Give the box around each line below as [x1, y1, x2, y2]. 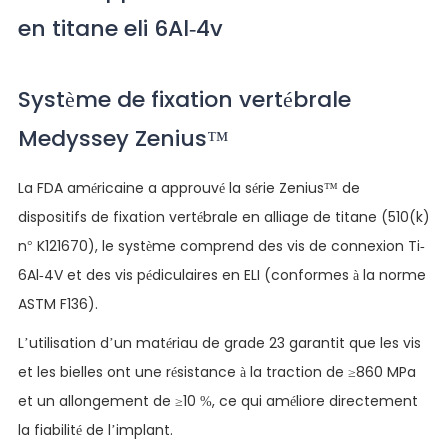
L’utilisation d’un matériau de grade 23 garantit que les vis [17, 332, 421, 353]
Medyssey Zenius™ [17, 122, 229, 154]
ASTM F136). [17, 293, 98, 314]
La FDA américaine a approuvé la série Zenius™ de [17, 177, 360, 198]
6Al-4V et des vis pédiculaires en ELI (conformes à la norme [17, 264, 426, 285]
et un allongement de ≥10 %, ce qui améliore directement [17, 390, 418, 411]
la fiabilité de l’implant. [17, 419, 173, 440]
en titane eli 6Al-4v [17, 12, 223, 44]
